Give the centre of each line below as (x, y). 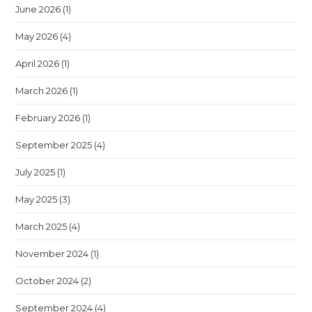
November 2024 (52, 253)
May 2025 (37, 199)
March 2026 (42, 91)
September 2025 (54, 145)
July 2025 (36, 172)
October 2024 (47, 281)
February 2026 (48, 118)
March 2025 (41, 226)
